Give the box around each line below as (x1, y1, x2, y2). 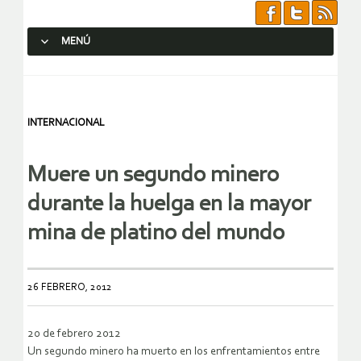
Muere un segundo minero (27, 164, 279, 188)
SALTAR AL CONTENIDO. (35, 64, 152, 77)
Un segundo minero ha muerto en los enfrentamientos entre (27, 346, 320, 359)
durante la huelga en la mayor (27, 193, 311, 217)
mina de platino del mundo (27, 222, 284, 246)
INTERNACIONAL (27, 118, 105, 128)
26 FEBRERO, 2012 (27, 282, 112, 293)
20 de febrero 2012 (27, 328, 121, 341)
